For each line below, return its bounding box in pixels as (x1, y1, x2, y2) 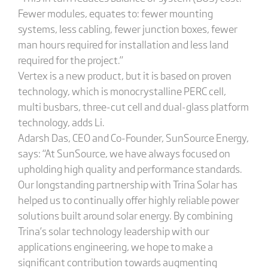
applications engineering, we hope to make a (17, 239, 213, 254)
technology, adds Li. (17, 114, 105, 129)
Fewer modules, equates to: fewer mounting (17, 5, 213, 20)
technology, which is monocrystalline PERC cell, (17, 83, 226, 98)
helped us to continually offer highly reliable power (17, 192, 239, 207)
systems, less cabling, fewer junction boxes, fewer (17, 21, 237, 36)
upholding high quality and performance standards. (17, 161, 242, 176)
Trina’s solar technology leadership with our (17, 223, 209, 238)
